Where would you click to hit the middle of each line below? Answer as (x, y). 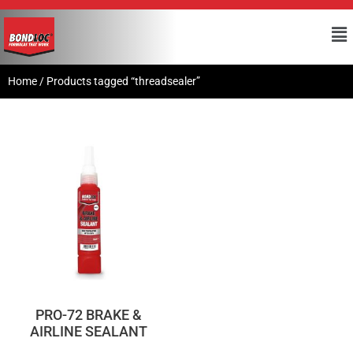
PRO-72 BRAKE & (88, 314)
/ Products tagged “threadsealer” (119, 81)
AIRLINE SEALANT (88, 331)
